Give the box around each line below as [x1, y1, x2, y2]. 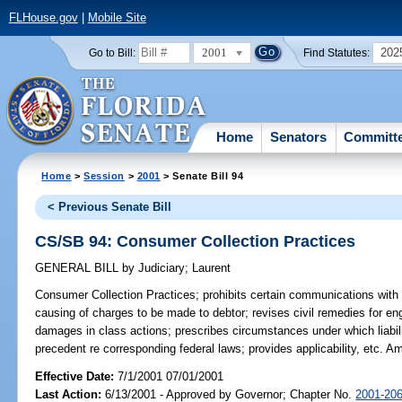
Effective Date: [35, 369, 118, 383]
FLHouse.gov [8, 11, 78, 25]
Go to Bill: [88, 47, 135, 58]
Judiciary [135, 261, 186, 275]
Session [83, 170, 126, 181]
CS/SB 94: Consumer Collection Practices [35, 232, 356, 250]
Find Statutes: [303, 47, 371, 58]
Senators [270, 128, 328, 144]
